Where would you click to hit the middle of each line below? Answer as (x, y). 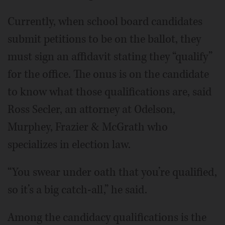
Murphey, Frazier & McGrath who (88, 127)
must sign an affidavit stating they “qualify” (110, 57)
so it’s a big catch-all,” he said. (77, 190)
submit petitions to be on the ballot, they (104, 39)
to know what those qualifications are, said (109, 92)
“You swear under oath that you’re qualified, (112, 172)
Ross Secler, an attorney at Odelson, (91, 109)
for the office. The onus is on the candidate (108, 74)
